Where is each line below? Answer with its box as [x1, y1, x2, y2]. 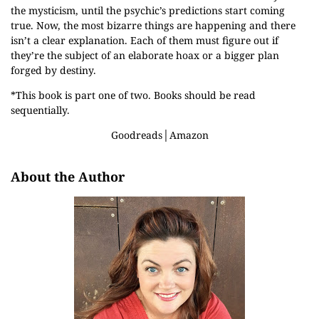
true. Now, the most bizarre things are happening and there [11, 19, 296, 32]
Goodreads [110, 128, 162, 142]
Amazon [169, 128, 209, 142]
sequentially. [11, 103, 70, 117]
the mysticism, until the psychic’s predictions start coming [11, 4, 285, 17]
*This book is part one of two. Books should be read [11, 88, 256, 102]
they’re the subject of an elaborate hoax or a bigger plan [11, 48, 279, 62]
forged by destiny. [11, 63, 96, 77]
